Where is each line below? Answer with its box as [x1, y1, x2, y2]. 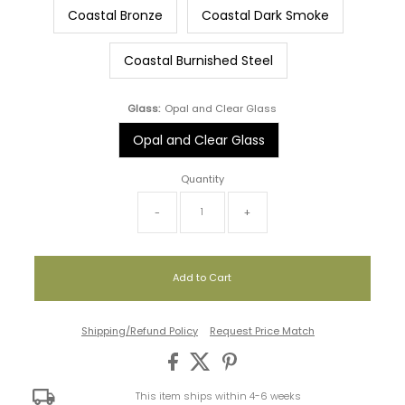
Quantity [180, 171, 224, 186]
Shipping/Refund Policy [80, 323, 198, 338]
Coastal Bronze [68, 5, 164, 24]
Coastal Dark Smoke [202, 5, 330, 24]
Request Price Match [209, 323, 315, 338]
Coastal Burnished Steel [124, 51, 274, 70]
